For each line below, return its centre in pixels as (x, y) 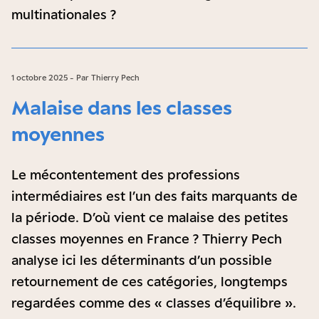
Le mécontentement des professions (126, 174)
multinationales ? (64, 14)
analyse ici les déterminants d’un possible (142, 260)
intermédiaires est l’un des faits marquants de (155, 196)
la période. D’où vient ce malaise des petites (150, 217)
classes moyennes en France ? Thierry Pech (147, 239)
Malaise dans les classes (122, 107)
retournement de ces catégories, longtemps (150, 281)
